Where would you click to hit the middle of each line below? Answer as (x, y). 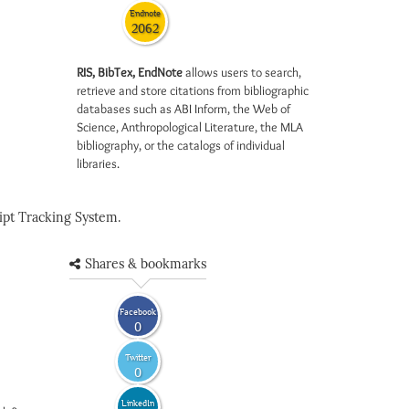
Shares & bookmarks (146, 264)
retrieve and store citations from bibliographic (192, 90)
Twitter (138, 357)
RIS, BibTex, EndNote (129, 72)
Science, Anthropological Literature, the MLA (189, 127)
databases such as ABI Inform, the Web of (183, 109)
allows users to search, (241, 72)
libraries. (98, 163)
